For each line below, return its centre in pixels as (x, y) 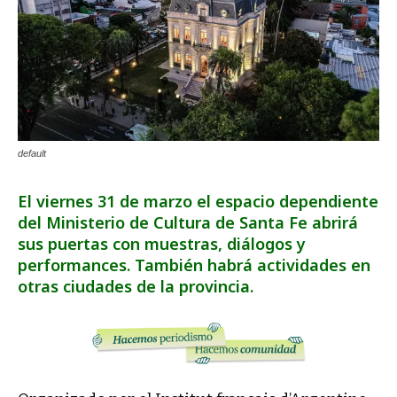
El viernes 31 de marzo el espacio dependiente (198, 201)
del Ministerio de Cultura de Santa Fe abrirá (188, 222)
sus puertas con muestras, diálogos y (162, 244)
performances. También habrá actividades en (194, 265)
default (32, 153)
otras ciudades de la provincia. (136, 286)
